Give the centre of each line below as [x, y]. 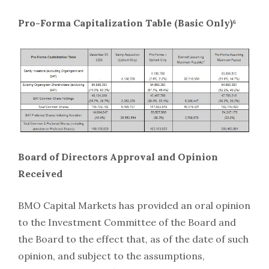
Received [40, 174]
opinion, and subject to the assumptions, [111, 256]
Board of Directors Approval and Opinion [118, 157]
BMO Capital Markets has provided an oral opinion [134, 206]
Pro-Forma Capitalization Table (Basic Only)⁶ [127, 23]
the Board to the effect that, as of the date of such [133, 239]
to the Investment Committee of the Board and [127, 222]
